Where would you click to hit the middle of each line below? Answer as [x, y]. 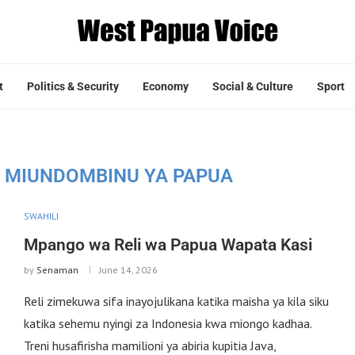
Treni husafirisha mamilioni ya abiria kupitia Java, [149, 345]
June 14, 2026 [128, 269]
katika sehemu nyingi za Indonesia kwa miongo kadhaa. [167, 323]
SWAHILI [41, 216]
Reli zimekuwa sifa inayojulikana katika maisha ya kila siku [176, 301]
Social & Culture [253, 86]
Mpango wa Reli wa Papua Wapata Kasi [168, 244]
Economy [166, 86]
